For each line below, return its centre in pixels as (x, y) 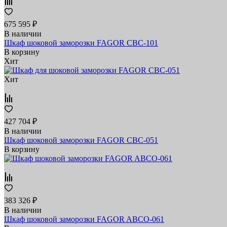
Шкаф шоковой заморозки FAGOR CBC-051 (81, 140)
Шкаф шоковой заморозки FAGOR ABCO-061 (84, 219)
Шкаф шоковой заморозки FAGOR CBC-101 (81, 43)
